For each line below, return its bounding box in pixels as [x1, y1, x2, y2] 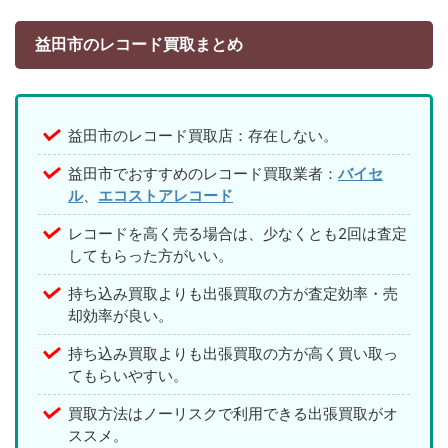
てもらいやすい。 [68, 365, 188, 385]
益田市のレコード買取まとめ [35, 36, 243, 53]
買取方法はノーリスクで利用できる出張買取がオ [68, 403, 398, 423]
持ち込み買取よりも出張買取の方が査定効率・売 [68, 283, 398, 303]
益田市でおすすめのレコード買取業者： [68, 163, 338, 183]
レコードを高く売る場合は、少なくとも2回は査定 [68, 223, 407, 243]
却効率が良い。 [68, 305, 173, 325]
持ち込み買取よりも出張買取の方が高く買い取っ [68, 343, 398, 363]
